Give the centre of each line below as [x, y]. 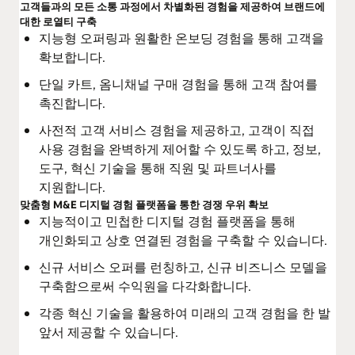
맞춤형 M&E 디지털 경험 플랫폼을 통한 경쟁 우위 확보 [144, 204]
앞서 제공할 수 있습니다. [109, 332]
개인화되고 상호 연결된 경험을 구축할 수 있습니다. [183, 240]
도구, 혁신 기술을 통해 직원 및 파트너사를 [158, 168]
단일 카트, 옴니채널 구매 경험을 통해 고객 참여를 [178, 84]
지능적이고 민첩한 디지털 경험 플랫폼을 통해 [167, 221]
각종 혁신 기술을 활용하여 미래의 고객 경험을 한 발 [185, 313]
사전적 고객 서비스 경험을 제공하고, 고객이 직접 [177, 130]
